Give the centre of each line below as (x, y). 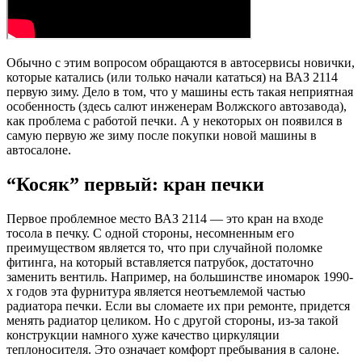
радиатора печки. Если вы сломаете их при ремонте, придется (178, 305)
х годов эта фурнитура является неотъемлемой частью (156, 291)
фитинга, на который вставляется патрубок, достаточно (160, 262)
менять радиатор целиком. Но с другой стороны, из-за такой (173, 320)
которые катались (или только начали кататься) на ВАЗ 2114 (172, 78)
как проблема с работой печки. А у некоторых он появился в (175, 121)
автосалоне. (39, 150)
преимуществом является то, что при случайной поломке (164, 247)
